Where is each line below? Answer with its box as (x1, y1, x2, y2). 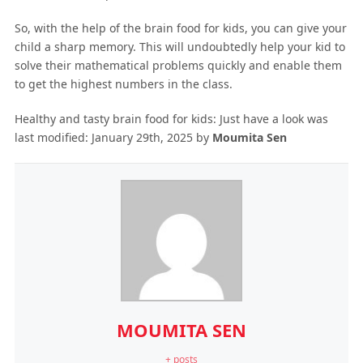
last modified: (14, 129, 92, 145)
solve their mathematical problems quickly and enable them (14, 57, 342, 73)
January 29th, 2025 (91, 129, 193, 145)
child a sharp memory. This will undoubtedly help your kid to (14, 38, 345, 54)
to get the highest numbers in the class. (14, 75, 233, 92)
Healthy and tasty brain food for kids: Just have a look (14, 110, 304, 126)
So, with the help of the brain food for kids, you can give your (14, 19, 347, 36)
